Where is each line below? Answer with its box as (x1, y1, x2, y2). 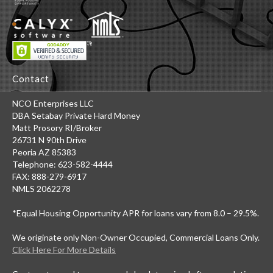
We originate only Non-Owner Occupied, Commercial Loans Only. (12, 232, 260, 243)
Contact (12, 73, 49, 84)
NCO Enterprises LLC (12, 97, 94, 108)
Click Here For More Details (12, 244, 116, 255)
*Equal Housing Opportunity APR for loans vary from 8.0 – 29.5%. (12, 207, 259, 218)
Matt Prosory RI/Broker (12, 122, 102, 133)
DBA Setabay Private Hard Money (12, 110, 140, 121)
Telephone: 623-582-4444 (12, 158, 113, 169)
